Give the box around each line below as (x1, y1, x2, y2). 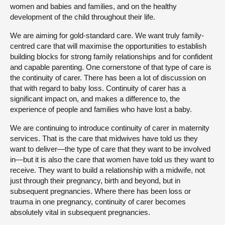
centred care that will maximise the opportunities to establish (10, 42, 206, 51)
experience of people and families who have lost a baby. (10, 105, 192, 114)
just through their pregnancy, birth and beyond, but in (10, 176, 180, 185)
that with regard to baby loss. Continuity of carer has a (10, 84, 186, 93)
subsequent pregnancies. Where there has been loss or (10, 187, 191, 196)
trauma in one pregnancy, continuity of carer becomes (10, 197, 186, 206)
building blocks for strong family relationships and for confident (10, 52, 212, 61)
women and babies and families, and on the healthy (10, 2, 177, 11)
